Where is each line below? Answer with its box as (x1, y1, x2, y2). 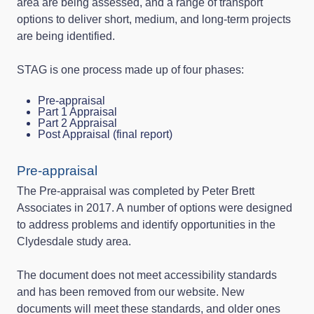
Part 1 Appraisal (38, 105, 117, 118)
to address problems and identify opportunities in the (17, 218, 275, 231)
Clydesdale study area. (17, 235, 131, 247)
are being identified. (17, 29, 115, 42)
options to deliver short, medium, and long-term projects (17, 13, 291, 25)
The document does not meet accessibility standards (17, 268, 277, 281)
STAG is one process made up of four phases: (17, 63, 244, 76)
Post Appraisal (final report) (38, 128, 172, 140)
